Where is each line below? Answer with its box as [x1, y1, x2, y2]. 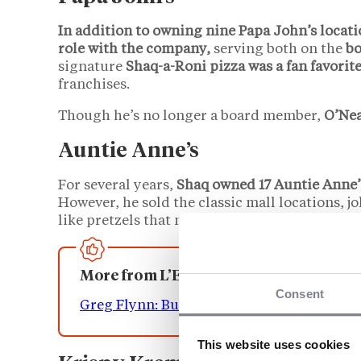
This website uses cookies [197, 337, 350, 351]
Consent [276, 287, 324, 301]
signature [58, 60, 126, 74]
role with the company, [58, 42, 210, 56]
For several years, [58, 178, 176, 193]
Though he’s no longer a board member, [58, 109, 324, 123]
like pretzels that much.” [58, 214, 222, 228]
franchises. [58, 77, 130, 92]
